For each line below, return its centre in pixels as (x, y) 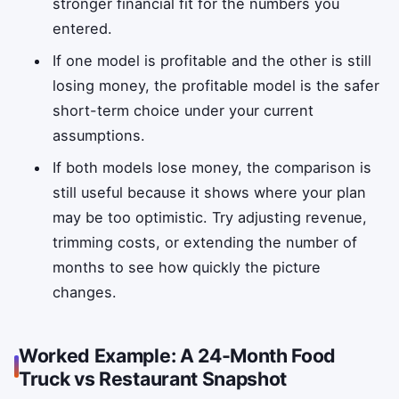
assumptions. (99, 135)
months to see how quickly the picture (187, 267)
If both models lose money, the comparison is (212, 167)
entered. (83, 28)
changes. (85, 292)
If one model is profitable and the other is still (212, 60)
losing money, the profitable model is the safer (216, 85)
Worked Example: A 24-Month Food (178, 355)
